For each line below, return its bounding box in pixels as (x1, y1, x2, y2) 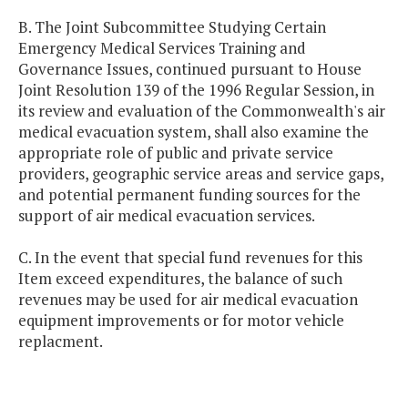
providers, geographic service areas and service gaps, (18, 163, 383, 185)
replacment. (18, 331, 103, 352)
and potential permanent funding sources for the (18, 184, 361, 206)
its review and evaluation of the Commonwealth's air (18, 100, 385, 122)
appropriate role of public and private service (18, 142, 333, 164)
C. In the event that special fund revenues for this (18, 247, 362, 269)
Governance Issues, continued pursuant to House (18, 58, 362, 80)
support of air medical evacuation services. (18, 205, 315, 227)
